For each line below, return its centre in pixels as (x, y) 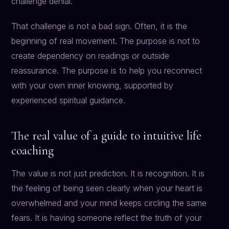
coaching (33, 151)
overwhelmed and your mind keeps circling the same (109, 203)
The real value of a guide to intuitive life (107, 136)
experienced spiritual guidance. (68, 100)
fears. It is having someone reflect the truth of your (107, 218)
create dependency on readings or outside (90, 56)
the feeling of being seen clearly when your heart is (107, 188)
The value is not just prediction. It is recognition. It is (108, 174)
